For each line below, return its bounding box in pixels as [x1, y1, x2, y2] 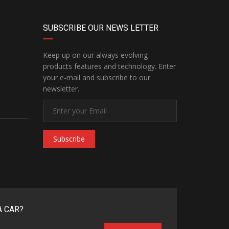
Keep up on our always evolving [42, 50, 148, 60]
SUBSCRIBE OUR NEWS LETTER [42, 23, 158, 33]
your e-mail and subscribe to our [42, 73, 150, 82]
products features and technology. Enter [42, 61, 176, 71]
